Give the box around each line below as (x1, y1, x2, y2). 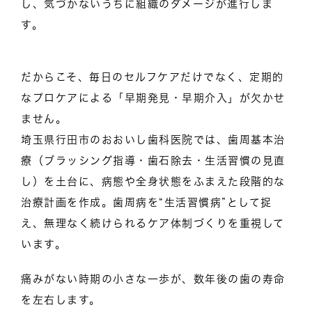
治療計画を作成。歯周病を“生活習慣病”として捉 (21, 196, 272, 208)
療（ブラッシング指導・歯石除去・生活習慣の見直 (21, 155, 286, 166)
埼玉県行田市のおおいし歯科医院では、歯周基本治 (21, 134, 286, 145)
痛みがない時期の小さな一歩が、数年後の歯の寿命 (21, 273, 286, 284)
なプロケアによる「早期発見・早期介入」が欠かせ (21, 92, 286, 103)
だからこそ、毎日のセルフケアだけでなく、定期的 (21, 71, 284, 82)
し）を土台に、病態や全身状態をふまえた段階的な (21, 175, 286, 187)
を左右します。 (21, 294, 101, 305)
